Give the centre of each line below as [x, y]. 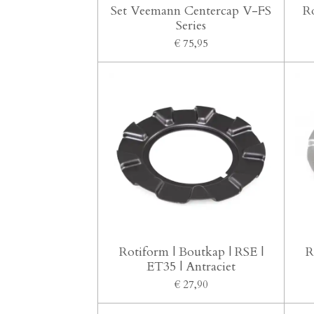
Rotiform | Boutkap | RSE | [191, 252]
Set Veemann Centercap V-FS [191, 11]
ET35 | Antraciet [191, 267]
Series [191, 25]
